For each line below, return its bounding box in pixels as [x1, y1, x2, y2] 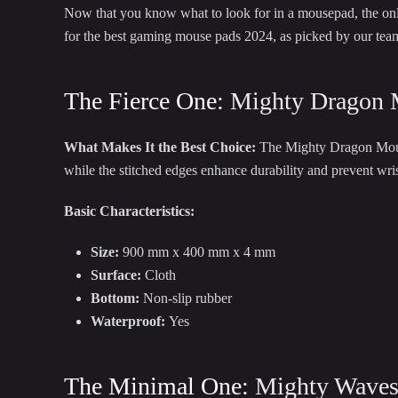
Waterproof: [91, 314, 165, 330]
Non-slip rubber [139, 291, 232, 306]
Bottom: [91, 291, 139, 306]
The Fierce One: [64, 87, 230, 115]
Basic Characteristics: [64, 203, 195, 219]
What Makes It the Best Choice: [64, 139, 256, 155]
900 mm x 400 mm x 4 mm [119, 244, 275, 260]
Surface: [91, 267, 141, 283]
